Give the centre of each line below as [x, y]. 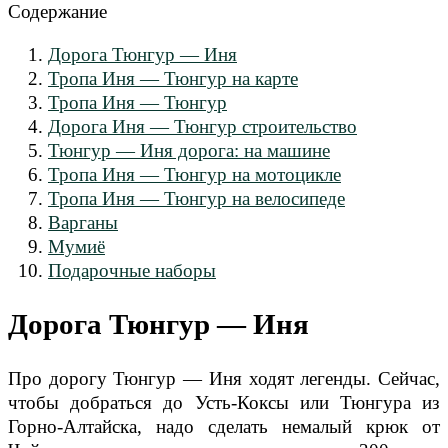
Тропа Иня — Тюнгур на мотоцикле [194, 174]
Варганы [83, 222]
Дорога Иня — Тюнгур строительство [202, 126]
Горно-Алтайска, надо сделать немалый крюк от [224, 426]
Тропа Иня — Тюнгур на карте [173, 78]
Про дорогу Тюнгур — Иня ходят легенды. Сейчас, [224, 378]
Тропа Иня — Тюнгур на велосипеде [196, 198]
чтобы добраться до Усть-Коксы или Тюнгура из [224, 402]
